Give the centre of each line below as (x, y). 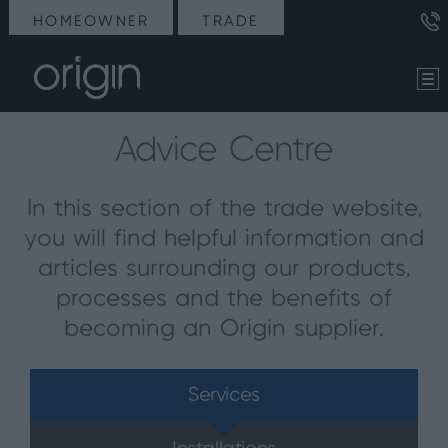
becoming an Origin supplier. (224, 329)
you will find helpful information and (224, 239)
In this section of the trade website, (224, 209)
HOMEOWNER (91, 22)
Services (224, 395)
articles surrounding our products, (224, 269)
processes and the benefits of (224, 299)
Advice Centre (224, 151)
